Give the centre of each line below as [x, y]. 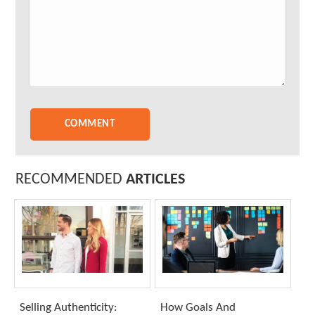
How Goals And [198, 307]
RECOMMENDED [71, 179]
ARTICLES [156, 179]
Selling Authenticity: [69, 307]
